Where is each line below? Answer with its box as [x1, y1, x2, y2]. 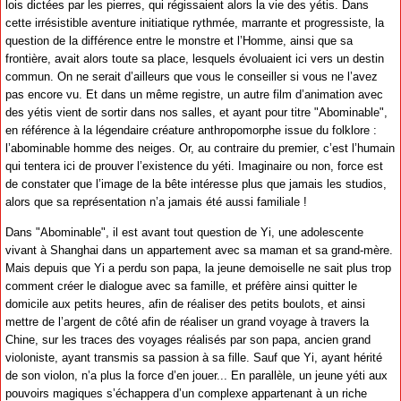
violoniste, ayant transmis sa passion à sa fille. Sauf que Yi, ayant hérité [5, 350, 382, 364]
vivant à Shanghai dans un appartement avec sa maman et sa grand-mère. [5, 243, 393, 257]
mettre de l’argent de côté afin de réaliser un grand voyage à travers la [5, 314, 369, 328]
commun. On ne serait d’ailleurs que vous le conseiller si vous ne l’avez [5, 70, 378, 84]
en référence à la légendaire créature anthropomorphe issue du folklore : [5, 124, 377, 138]
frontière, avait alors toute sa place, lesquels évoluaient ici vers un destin [5, 52, 384, 66]
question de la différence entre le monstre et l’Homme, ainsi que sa [5, 34, 353, 48]
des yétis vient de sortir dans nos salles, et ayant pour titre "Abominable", [5, 106, 388, 120]
